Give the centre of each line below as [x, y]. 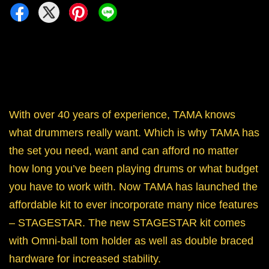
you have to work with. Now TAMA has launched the [133, 187]
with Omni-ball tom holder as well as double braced [131, 241]
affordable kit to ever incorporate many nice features [134, 205]
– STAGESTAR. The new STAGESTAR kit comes [127, 223]
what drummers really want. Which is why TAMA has [134, 133]
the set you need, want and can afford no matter [124, 151]
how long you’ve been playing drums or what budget [134, 169]
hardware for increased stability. [85, 259]
